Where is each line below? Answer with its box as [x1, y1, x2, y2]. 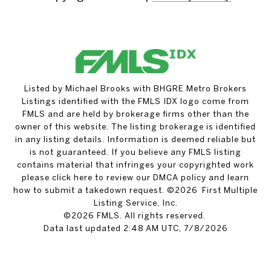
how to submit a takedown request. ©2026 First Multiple [13, 185, 258, 195]
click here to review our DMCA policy [52, 172, 206, 183]
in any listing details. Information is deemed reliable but [15, 134, 256, 145]
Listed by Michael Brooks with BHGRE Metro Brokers [24, 83, 247, 94]
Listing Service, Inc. [93, 198, 178, 208]
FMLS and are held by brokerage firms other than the [22, 109, 249, 119]
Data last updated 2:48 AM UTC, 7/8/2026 [43, 223, 228, 233]
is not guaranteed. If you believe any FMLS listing [30, 147, 241, 157]
